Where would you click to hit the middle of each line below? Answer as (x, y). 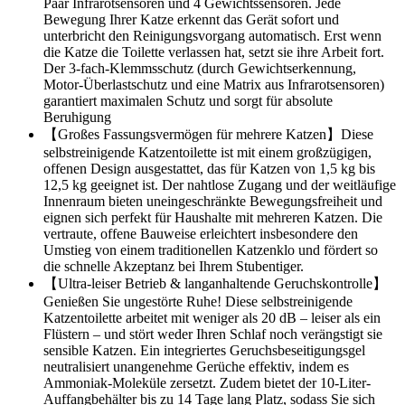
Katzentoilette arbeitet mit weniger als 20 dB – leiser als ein (212, 318)
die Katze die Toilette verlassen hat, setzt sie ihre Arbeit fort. (214, 52)
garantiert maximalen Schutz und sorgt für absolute (188, 101)
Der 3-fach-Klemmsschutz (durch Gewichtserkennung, (200, 69)
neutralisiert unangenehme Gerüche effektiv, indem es (196, 367)
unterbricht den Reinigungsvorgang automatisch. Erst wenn (212, 36)
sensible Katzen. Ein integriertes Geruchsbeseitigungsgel (204, 351)
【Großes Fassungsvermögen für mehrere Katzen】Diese (208, 135)
